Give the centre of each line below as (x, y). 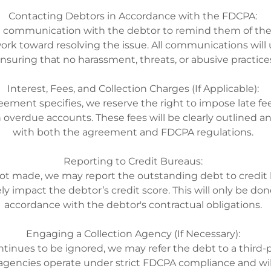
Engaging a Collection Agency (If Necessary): (135, 234)
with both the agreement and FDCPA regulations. (135, 132)
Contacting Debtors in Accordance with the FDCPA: (135, 16)
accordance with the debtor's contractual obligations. (135, 205)
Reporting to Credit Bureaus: (135, 161)
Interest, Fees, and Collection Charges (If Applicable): (135, 89)
